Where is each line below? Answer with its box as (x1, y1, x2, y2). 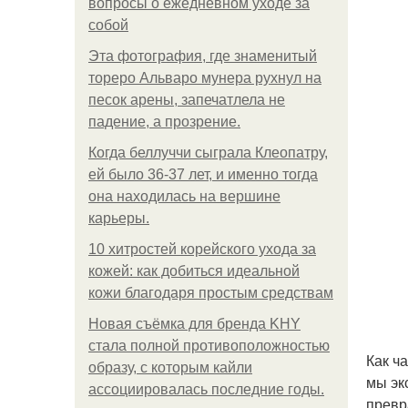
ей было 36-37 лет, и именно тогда (88, 167, 318, 182)
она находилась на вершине (88, 189, 280, 204)
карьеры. (88, 210, 149, 226)
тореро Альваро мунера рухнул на (88, 70, 321, 86)
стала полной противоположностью (88, 338, 330, 353)
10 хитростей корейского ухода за (88, 241, 316, 257)
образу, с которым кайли (88, 360, 252, 375)
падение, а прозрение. (88, 114, 240, 129)
